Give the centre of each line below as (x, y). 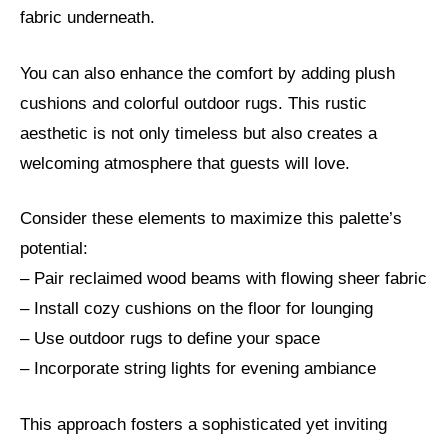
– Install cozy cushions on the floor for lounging (196, 309)
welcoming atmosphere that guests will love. (185, 163)
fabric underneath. (87, 18)
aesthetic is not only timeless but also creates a (198, 133)
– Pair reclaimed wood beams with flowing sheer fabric (223, 279)
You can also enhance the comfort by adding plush (207, 73)
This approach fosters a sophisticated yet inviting (203, 424)
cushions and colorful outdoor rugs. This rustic (193, 103)
